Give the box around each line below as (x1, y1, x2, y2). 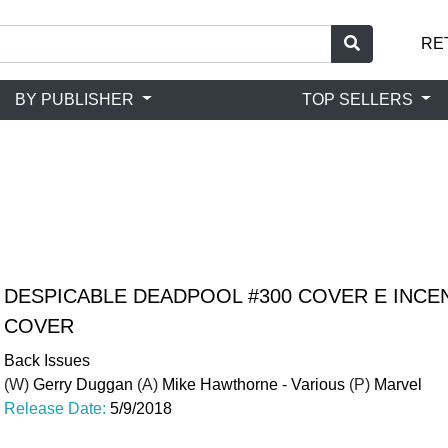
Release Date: (4, 400, 110, 417)
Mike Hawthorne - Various (162, 376, 345, 393)
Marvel (374, 376, 422, 393)
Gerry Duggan (33, 376, 133, 393)
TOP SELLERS (302, 90, 418, 108)
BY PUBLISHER (15, 90, 139, 108)
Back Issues (4, 352, 90, 369)
